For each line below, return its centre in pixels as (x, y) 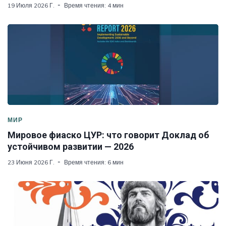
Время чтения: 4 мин (94, 5)
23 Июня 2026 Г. (31, 162)
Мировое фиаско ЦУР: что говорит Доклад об (108, 135)
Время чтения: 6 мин (94, 162)
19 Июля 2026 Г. (31, 5)
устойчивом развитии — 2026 (71, 146)
